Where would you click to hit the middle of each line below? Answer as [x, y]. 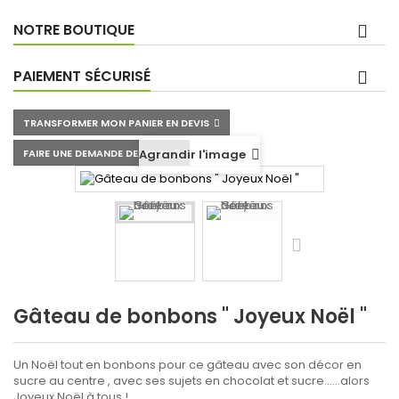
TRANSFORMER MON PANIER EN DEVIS [116, 123]
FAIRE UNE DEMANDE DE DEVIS [96, 153]
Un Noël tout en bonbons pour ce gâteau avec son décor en [187, 365]
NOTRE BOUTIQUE [74, 30]
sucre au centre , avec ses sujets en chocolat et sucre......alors [191, 381]
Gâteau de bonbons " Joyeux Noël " [190, 317]
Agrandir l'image [192, 155]
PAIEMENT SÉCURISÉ [82, 76]
